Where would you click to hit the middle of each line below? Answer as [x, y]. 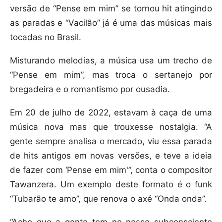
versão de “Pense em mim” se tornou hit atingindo [111, 9]
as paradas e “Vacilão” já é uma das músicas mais [111, 23]
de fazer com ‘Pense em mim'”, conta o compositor [111, 170]
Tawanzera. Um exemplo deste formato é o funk [111, 185]
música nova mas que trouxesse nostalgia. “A [111, 127]
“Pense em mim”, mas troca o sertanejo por [111, 75]
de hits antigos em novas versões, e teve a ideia [111, 156]
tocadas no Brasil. [46, 37]
